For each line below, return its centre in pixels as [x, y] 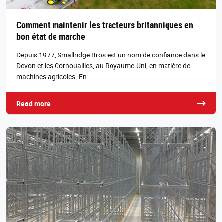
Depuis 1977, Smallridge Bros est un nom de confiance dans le [111, 55]
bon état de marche [51, 36]
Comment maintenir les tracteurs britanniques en [105, 25]
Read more [33, 103]
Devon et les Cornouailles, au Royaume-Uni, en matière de [103, 65]
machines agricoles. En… [54, 76]
